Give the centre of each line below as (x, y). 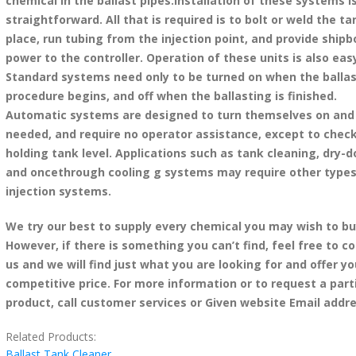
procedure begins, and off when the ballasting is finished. (171, 96)
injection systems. (58, 191)
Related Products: (52, 337)
